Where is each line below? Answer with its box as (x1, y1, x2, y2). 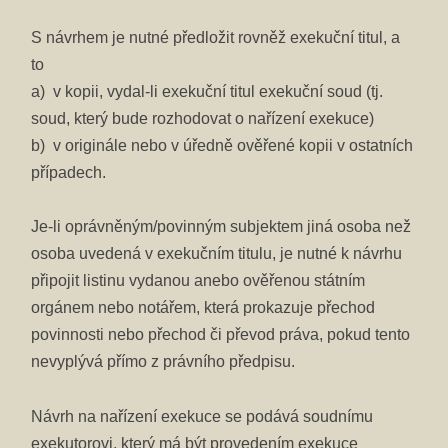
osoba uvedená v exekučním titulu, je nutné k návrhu (31, 245, 403, 263)
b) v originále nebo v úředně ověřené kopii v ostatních (31, 137, 414, 155)
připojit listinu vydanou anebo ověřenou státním (31, 272, 366, 290)
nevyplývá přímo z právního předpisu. (31, 353, 296, 371)
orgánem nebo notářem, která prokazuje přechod (31, 299, 376, 317)
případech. (31, 164, 107, 182)
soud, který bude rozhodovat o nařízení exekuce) (31, 110, 375, 128)
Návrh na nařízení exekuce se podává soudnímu (31, 407, 374, 425)
